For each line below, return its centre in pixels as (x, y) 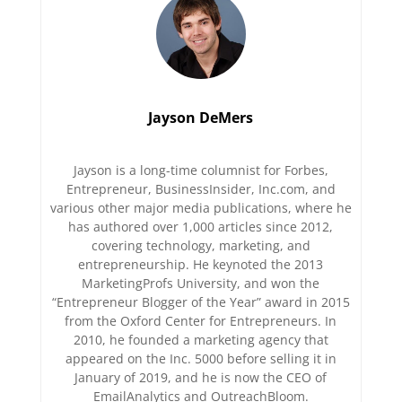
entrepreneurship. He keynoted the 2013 (201, 264)
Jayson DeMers (201, 117)
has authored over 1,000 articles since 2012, (201, 226)
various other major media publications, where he (201, 207)
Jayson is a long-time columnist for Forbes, (201, 170)
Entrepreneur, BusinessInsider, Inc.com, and (201, 188)
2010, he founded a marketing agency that (201, 339)
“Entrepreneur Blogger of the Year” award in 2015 (201, 301)
